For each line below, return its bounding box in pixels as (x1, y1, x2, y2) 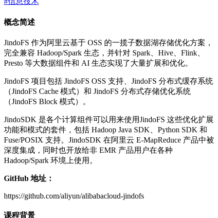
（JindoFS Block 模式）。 (4, 97, 91, 106)
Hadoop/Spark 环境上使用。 (4, 156, 97, 165)
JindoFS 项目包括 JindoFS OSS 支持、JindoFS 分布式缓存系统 (4, 77, 213, 86)
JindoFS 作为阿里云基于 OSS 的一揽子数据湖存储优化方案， (4, 38, 213, 47)
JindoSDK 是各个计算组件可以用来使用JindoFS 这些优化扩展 (4, 115, 214, 124)
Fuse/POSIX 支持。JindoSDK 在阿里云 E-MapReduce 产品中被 (4, 136, 214, 145)
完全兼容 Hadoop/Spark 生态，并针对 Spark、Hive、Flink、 (4, 49, 205, 57)
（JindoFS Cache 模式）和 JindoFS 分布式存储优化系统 (4, 87, 191, 96)
